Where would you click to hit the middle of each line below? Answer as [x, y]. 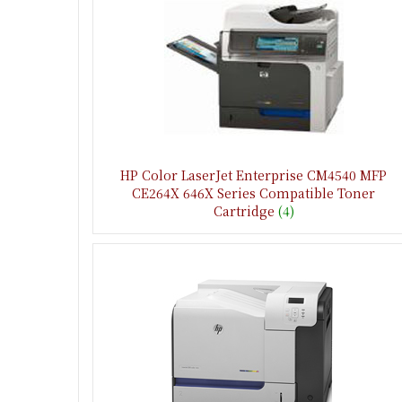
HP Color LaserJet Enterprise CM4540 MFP [254, 175]
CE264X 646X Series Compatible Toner [254, 192]
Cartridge [244, 210]
